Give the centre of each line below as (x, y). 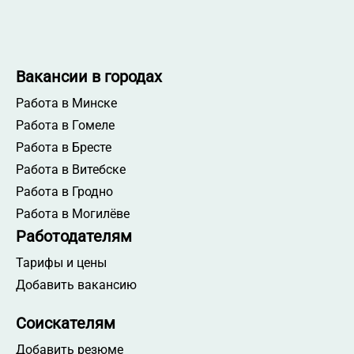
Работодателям (74, 237)
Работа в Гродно (64, 192)
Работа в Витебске (71, 170)
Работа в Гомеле (65, 126)
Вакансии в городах (89, 77)
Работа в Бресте (64, 148)
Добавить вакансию (76, 285)
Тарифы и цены (61, 263)
